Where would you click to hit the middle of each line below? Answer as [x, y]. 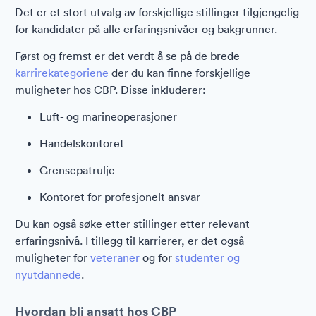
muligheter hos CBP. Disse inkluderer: [110, 90]
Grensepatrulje [77, 170]
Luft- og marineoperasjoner [108, 116]
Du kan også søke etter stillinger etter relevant [132, 224]
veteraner [115, 257]
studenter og [207, 257]
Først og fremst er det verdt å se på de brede [127, 56]
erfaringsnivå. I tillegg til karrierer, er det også [129, 241]
